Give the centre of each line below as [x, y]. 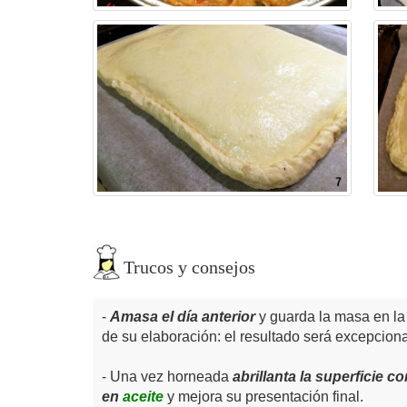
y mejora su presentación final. [263, 396]
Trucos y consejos [189, 267]
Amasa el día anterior [183, 316]
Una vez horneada [171, 376]
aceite [143, 396]
